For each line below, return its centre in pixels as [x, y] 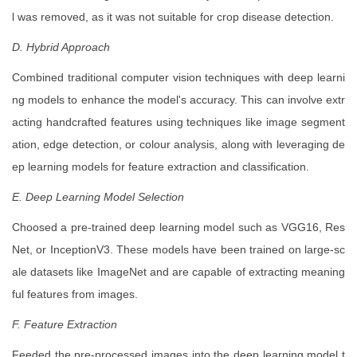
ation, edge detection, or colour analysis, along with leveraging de [178, 145]
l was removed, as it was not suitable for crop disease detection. [173, 17]
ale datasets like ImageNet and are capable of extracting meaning [178, 272]
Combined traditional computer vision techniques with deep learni [178, 78]
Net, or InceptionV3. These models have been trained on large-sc [178, 250]
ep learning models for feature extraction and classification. [161, 167]
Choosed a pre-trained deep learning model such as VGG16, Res [178, 228]
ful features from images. [75, 294]
